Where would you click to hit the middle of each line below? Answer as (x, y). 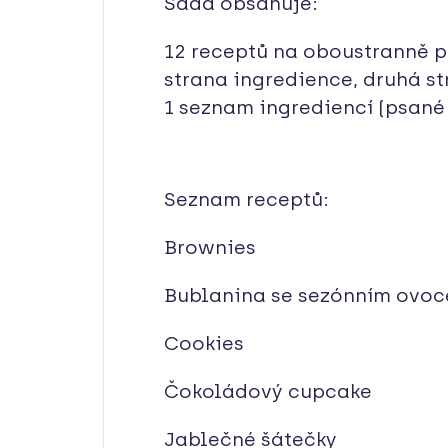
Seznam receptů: (246, 199)
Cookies (204, 343)
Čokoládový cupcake (268, 391)
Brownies (210, 247)
